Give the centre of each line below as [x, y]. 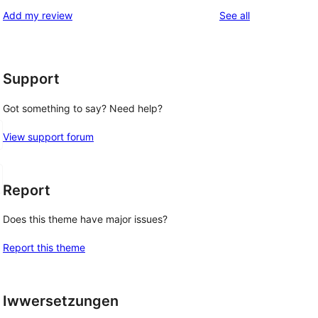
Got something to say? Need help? [83, 108]
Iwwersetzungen [61, 301]
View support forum [48, 136]
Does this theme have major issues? [85, 219]
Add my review [38, 16]
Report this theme [44, 248]
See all [235, 16]
